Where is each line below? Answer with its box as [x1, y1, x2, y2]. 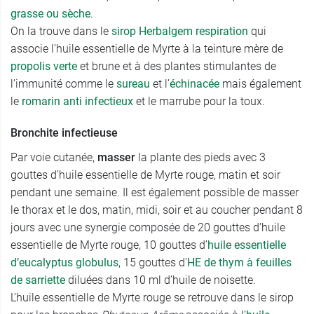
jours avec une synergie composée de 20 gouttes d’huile [11, 221, 285, 235]
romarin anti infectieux [22, 95, 133, 109]
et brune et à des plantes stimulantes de [77, 60, 276, 74]
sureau [116, 77, 150, 91]
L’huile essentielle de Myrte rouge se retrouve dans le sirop [11, 291, 294, 305]
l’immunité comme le [11, 77, 116, 91]
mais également [219, 77, 301, 91]
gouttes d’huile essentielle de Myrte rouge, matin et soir [11, 168, 280, 182]
